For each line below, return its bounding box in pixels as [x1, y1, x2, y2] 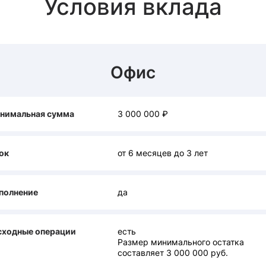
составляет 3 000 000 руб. [118, 248, 228, 258]
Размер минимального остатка [118, 237, 244, 247]
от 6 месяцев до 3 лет [118, 148, 208, 158]
